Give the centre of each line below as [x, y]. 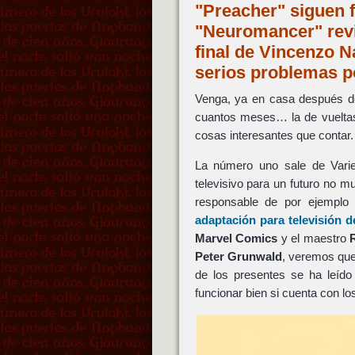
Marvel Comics [236, 239]
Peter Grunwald [238, 257]
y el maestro [314, 239]
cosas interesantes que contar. [274, 135]
